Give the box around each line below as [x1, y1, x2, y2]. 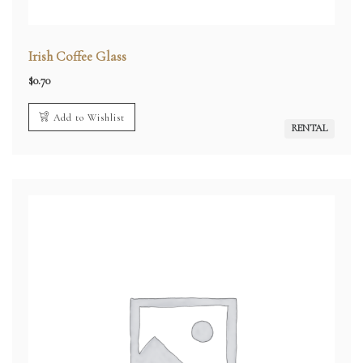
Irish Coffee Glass [28, 48, 126, 65]
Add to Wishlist [53, 112, 125, 123]
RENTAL [291, 122, 328, 135]
